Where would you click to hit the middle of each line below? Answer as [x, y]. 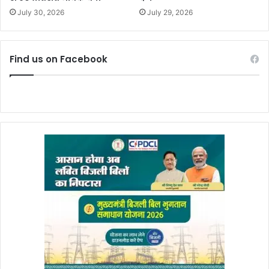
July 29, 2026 [170, 13]
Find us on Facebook [59, 59]
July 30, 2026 [41, 13]
